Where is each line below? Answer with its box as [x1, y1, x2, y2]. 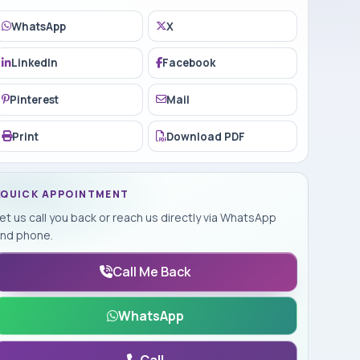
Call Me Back [112, 263, 191, 281]
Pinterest [10, 92, 59, 107]
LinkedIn [11, 55, 58, 71]
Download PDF [166, 129, 246, 144]
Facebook [162, 55, 216, 71]
